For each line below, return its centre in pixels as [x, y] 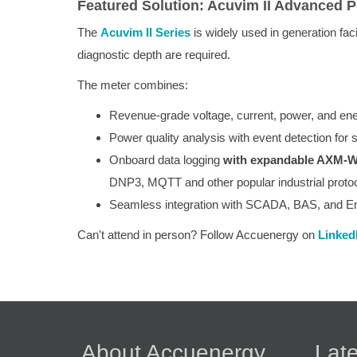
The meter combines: [133, 84]
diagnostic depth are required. [154, 54]
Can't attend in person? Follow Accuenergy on [198, 234]
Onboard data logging [166, 159]
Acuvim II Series [145, 32]
